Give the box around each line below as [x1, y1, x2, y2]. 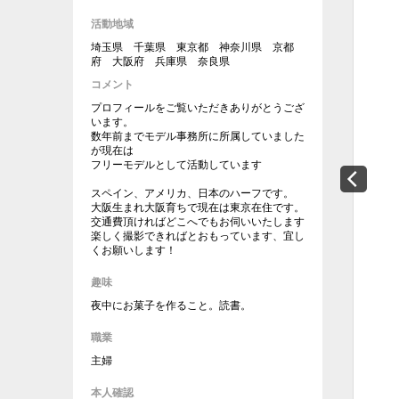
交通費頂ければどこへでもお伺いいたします [91, 216, 305, 228]
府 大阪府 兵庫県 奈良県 [91, 55, 230, 68]
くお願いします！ [91, 244, 176, 256]
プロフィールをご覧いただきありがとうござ [91, 102, 305, 114]
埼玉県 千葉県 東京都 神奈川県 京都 [91, 41, 294, 53]
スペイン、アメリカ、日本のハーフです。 [91, 187, 294, 199]
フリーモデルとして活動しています [91, 159, 262, 171]
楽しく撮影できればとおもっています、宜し [91, 230, 305, 242]
